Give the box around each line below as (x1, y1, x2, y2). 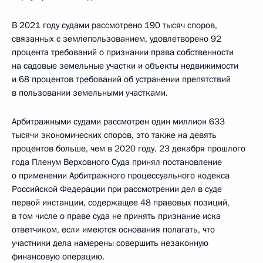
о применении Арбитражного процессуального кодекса (12, 170, 230, 182)
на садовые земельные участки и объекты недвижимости (12, 60, 238, 72)
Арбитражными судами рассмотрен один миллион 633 (12, 116, 225, 128)
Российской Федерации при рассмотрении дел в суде (12, 183, 222, 195)
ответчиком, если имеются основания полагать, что (12, 224, 215, 236)
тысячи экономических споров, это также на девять (12, 129, 217, 141)
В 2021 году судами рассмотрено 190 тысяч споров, (12, 19, 217, 32)
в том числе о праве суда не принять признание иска (12, 210, 221, 222)
